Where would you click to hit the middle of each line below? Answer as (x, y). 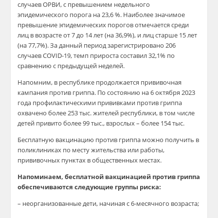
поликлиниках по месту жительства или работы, (91, 150)
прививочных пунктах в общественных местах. (90, 160)
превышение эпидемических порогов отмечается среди (103, 25)
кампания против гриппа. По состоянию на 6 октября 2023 (107, 92)
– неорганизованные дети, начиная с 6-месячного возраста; (109, 203)
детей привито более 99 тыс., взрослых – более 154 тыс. (101, 123)
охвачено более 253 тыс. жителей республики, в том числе (106, 113)
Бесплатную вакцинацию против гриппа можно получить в (109, 140)
